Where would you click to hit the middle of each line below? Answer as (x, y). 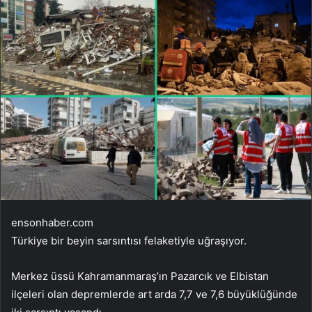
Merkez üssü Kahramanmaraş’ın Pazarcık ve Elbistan (140, 276)
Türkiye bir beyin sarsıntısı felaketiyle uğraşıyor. (129, 240)
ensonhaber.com (52, 222)
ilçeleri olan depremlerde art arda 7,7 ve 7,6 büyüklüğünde (154, 294)
